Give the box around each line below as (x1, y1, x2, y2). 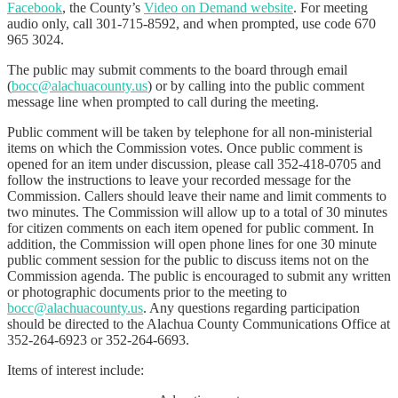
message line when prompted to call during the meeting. (7, 93, 319, 109)
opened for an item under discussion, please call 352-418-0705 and (7, 155, 381, 171)
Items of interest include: (7, 362, 144, 378)
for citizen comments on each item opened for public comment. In (7, 219, 374, 235)
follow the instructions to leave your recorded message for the (7, 171, 351, 187)
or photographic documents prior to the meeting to (7, 283, 287, 299)
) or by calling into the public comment (147, 77, 364, 93)
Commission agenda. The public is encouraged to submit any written (7, 267, 391, 283)
